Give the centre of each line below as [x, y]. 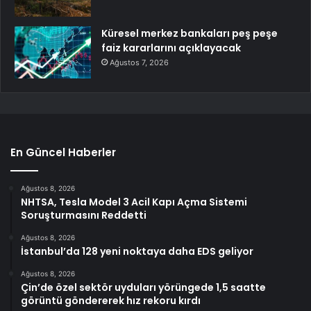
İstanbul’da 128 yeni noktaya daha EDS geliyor [137, 252]
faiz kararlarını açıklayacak [171, 48]
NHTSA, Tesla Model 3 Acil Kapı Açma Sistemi [134, 202]
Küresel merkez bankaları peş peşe [190, 34]
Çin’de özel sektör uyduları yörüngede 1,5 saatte [143, 288]
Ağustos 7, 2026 [139, 63]
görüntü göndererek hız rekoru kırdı [111, 301]
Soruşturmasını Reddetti [84, 216]
